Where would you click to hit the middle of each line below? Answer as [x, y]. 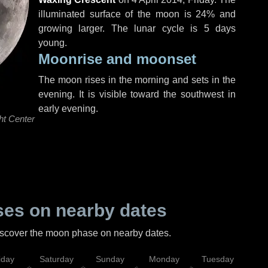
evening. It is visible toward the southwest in [137, 94]
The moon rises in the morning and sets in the [137, 80]
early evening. [68, 109]
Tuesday [218, 259]
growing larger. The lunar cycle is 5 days [137, 28]
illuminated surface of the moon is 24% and [137, 14]
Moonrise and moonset [117, 59]
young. [53, 43]
